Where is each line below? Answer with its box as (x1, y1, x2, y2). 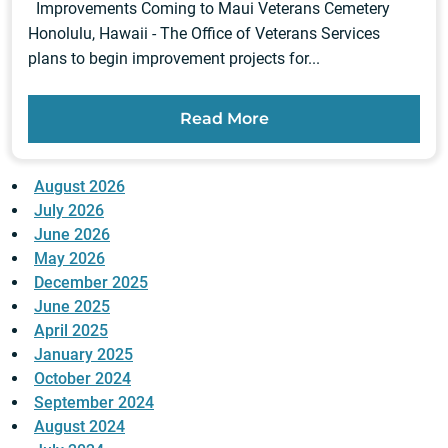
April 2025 (34, 321, 108, 340)
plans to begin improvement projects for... (28, 49, 320, 68)
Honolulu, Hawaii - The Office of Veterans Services (28, 24, 380, 43)
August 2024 (34, 417, 125, 436)
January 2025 (34, 345, 133, 364)
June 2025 (34, 297, 110, 316)
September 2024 (34, 393, 154, 412)
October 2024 (34, 369, 131, 388)
